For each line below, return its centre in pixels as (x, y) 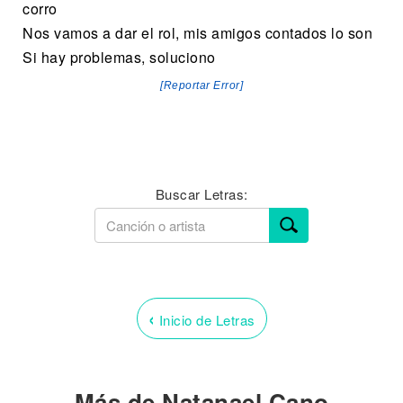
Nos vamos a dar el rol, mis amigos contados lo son (197, 33)
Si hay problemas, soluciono (119, 58)
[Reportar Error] (201, 85)
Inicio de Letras (205, 319)
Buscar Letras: (201, 193)
